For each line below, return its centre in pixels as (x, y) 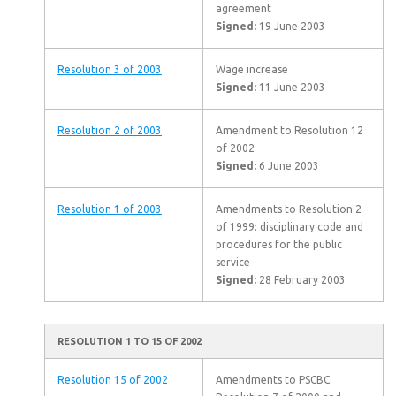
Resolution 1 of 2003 (110, 209)
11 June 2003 (291, 87)
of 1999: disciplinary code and (289, 227)
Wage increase (252, 69)
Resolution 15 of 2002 (113, 380)
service (233, 262)
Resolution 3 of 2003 (110, 69)
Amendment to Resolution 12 (289, 130)
